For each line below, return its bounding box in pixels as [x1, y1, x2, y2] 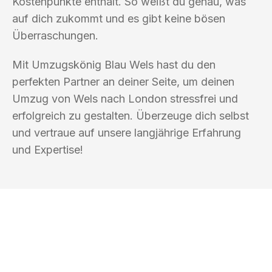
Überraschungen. [12, 29, 98, 42]
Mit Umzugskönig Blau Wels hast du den [12, 58, 216, 71]
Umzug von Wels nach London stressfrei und [12, 92, 238, 105]
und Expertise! [12, 143, 83, 156]
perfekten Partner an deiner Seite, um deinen [12, 75, 234, 88]
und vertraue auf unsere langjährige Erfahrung [12, 126, 241, 139]
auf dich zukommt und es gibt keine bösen [12, 12, 225, 25]
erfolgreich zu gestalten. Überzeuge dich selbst [12, 109, 249, 122]
